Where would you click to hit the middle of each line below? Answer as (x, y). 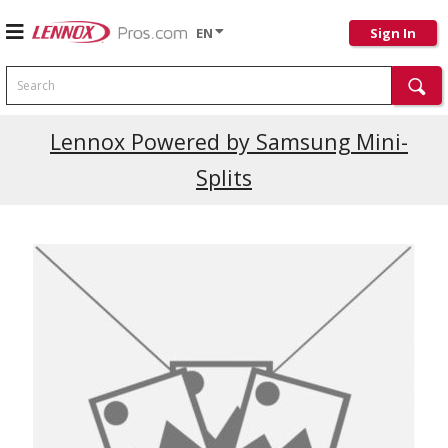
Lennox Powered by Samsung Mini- (229, 141)
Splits (224, 177)
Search (26, 73)
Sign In (393, 33)
